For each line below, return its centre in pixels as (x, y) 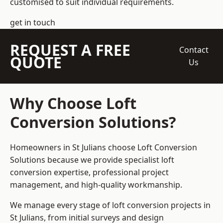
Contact (194, 50)
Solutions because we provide (67, 160)
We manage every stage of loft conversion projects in (110, 205)
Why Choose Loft (73, 103)
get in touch (33, 23)
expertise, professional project (110, 172)
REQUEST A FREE (70, 50)
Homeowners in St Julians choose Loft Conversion (104, 148)
